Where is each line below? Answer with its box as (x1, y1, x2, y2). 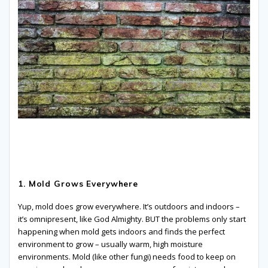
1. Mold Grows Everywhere (18, 178, 138, 189)
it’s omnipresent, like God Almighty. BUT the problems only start (18, 214, 246, 225)
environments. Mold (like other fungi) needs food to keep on (18, 251, 236, 263)
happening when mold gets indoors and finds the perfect (18, 226, 225, 237)
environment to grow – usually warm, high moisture (18, 239, 203, 250)
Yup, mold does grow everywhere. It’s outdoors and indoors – (18, 201, 240, 212)
